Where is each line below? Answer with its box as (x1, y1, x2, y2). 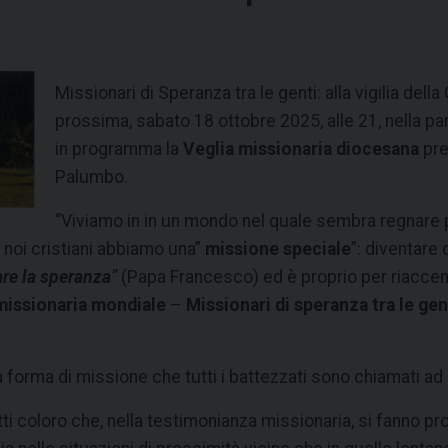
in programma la (55, 139, 183, 160)
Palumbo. (55, 167, 128, 188)
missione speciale (205, 239, 351, 260)
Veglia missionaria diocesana (183, 139, 419, 160)
